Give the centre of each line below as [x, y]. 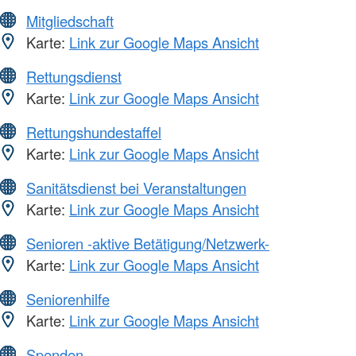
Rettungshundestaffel [94, 132]
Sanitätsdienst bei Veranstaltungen [136, 188]
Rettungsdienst [74, 77]
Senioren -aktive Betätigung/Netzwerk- [148, 244]
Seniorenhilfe [68, 299]
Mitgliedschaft [70, 21]
